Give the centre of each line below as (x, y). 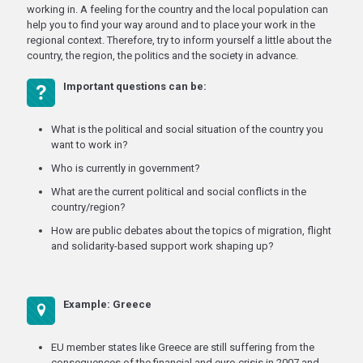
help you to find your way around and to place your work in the (171, 25)
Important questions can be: (135, 86)
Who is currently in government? (126, 168)
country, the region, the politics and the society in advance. (162, 56)
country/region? (88, 207)
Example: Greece (107, 304)
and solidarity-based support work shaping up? (162, 246)
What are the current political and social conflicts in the (179, 192)
